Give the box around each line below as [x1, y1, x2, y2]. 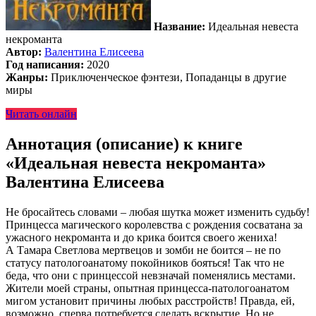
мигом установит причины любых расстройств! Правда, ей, [6, 294, 295, 307]
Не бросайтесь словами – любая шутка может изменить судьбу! [6, 205, 310, 218]
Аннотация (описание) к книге [6, 134, 243, 153]
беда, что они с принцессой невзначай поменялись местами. [6, 269, 296, 281]
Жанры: [6, 71, 48, 83]
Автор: [6, 45, 42, 58]
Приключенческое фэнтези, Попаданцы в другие [48, 71, 286, 83]
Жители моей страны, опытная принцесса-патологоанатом [6, 281, 289, 294]
